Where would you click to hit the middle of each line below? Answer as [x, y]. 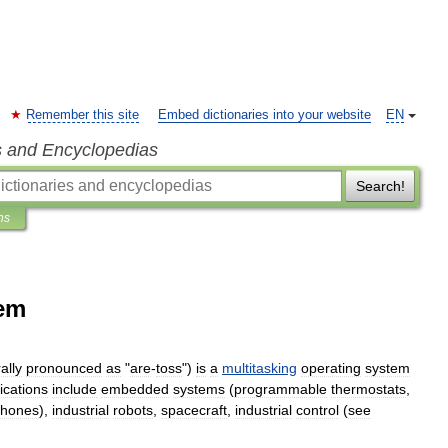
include [74, 389]
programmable [280, 389]
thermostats [368, 389]
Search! [380, 186]
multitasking [259, 368]
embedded [135, 389]
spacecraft [194, 410]
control [317, 410]
